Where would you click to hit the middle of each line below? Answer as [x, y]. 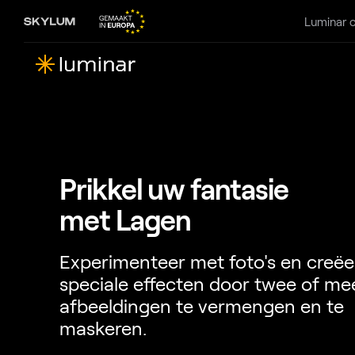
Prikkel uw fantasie [174, 188]
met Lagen [126, 219]
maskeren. [103, 327]
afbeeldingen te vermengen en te [202, 305]
